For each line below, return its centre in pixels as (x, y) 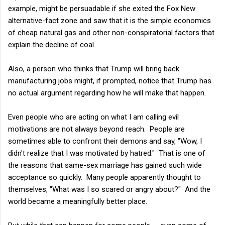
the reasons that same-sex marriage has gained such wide (105, 165)
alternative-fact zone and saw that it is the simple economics (109, 20)
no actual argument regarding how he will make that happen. (107, 93)
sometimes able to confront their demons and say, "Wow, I (105, 141)
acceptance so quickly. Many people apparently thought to (104, 177)
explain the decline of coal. (52, 44)
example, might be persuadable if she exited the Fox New (102, 8)
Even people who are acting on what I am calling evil (93, 117)
